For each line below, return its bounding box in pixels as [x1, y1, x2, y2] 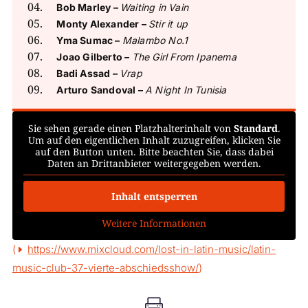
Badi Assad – [56, 67, 120, 79]
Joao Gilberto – [56, 51, 132, 63]
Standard [233, 122, 278, 135]
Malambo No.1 [122, 34, 188, 46]
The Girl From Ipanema [131, 51, 236, 63]
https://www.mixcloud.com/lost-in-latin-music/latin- [27, 243, 276, 256]
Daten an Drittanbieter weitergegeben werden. [47, 157, 261, 170]
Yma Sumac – [56, 34, 122, 46]
